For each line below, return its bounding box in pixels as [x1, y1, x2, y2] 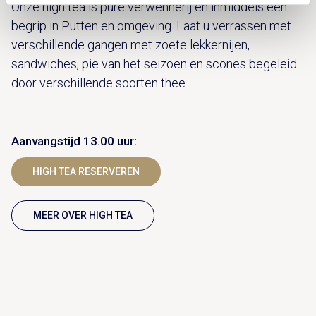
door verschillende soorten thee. [11, 75, 188, 91]
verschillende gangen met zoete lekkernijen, [11, 37, 250, 53]
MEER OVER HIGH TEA [33, 209, 133, 221]
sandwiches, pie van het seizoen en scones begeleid [11, 56, 297, 72]
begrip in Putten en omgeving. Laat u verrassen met [11, 18, 291, 34]
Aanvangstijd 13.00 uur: [11, 134, 137, 149]
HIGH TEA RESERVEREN [32, 166, 140, 178]
